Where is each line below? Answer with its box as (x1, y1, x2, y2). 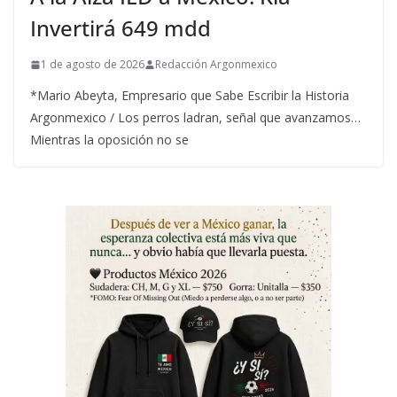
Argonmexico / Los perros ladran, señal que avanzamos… (30, 109, 361, 127)
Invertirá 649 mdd (30, 13, 211, 43)
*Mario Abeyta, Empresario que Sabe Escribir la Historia (30, 87, 349, 105)
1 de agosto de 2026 (41, 57, 144, 73)
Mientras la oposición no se (30, 131, 189, 149)
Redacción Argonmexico (155, 57, 277, 73)
